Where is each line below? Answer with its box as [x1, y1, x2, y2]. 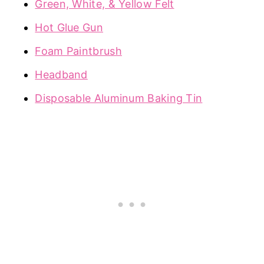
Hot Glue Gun [35, 21, 103, 34]
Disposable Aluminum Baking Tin [35, 91, 203, 104]
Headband [35, 68, 88, 81]
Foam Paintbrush [35, 44, 122, 57]
